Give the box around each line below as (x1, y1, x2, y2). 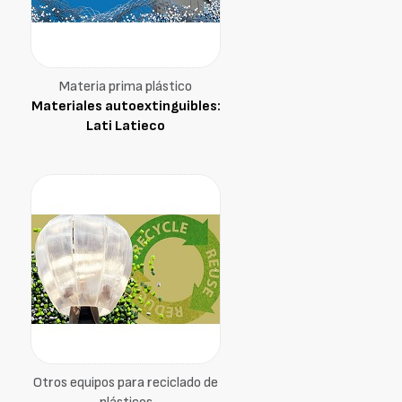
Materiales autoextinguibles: (31, 98, 221, 115)
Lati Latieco (86, 118, 165, 135)
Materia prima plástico (59, 78, 192, 95)
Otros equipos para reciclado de (33, 374, 218, 391)
